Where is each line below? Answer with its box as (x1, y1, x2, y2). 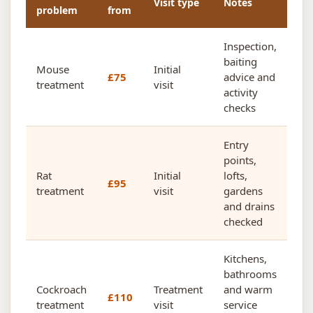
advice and (224, 70, 275, 84)
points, (224, 153, 256, 167)
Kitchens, (224, 252, 267, 265)
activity (224, 85, 258, 99)
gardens (224, 184, 263, 198)
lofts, (224, 168, 247, 182)
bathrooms (224, 267, 277, 281)
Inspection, (224, 39, 277, 53)
